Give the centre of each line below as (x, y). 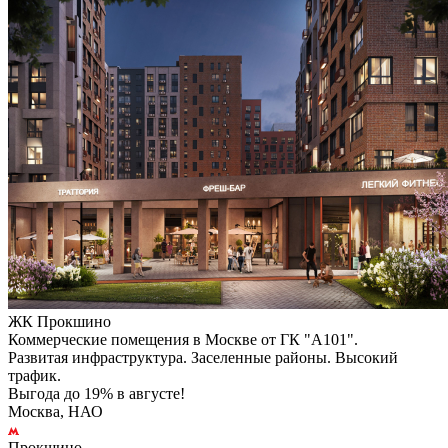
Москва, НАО (55, 411)
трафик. (34, 375)
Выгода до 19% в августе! (96, 393)
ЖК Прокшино (59, 321)
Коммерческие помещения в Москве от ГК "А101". (183, 339)
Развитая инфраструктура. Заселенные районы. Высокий (203, 357)
